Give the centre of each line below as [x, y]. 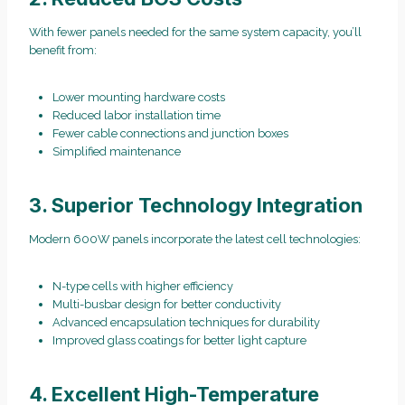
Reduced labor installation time [136, 115]
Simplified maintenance [116, 151]
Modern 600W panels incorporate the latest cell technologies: [195, 239]
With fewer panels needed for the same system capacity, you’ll [195, 32]
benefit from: [63, 50]
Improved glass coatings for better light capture [179, 340]
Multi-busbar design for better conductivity [166, 304]
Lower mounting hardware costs [138, 97]
